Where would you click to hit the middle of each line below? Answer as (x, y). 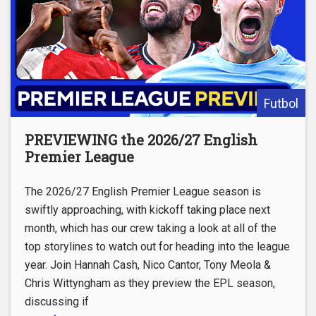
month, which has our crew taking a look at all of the (151, 229)
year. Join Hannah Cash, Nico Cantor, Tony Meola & (148, 265)
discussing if (57, 302)
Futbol (281, 104)
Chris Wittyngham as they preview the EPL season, (150, 284)
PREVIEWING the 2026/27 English (141, 140)
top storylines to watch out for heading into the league (157, 247)
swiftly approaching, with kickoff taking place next (147, 210)
